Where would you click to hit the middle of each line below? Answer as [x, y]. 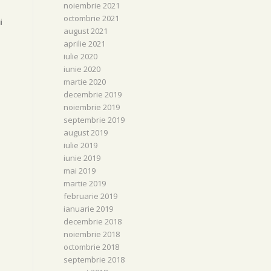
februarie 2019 [91, 196]
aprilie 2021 [85, 44]
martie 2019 [85, 183]
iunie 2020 [82, 69]
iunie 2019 [82, 158]
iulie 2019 [81, 145]
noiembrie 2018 [92, 234]
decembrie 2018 [93, 221]
